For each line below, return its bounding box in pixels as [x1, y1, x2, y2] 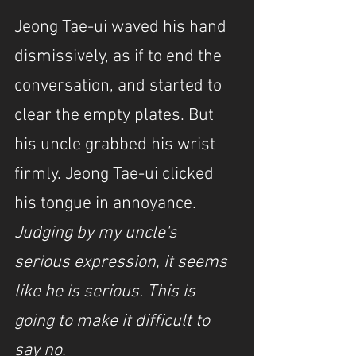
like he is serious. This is [14, 281, 199, 303]
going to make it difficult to [14, 311, 214, 332]
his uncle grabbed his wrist [14, 134, 219, 156]
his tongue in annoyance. [14, 193, 200, 215]
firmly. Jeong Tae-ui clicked [14, 164, 218, 185]
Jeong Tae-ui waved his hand [14, 17, 230, 38]
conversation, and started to [14, 75, 226, 97]
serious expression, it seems [14, 252, 231, 273]
